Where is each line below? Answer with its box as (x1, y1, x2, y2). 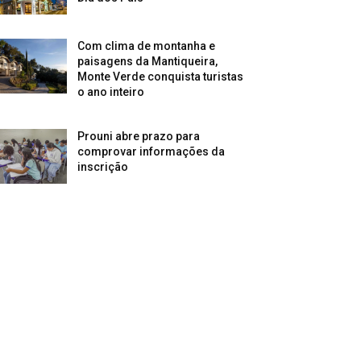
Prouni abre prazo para (77, 130, 201, 143)
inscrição (77, 160, 129, 174)
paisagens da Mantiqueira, (77, 55, 218, 68)
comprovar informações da (77, 145, 226, 159)
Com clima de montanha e (77, 39, 216, 53)
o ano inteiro (77, 85, 145, 99)
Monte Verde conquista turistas (77, 70, 244, 84)
